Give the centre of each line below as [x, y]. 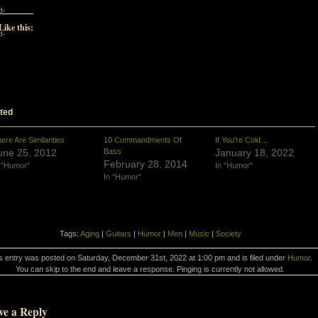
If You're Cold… [241, 140]
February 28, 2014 [145, 164]
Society [228, 234]
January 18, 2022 [254, 153]
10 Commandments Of [142, 140]
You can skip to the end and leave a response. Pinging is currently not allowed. [150, 269]
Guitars [118, 234]
